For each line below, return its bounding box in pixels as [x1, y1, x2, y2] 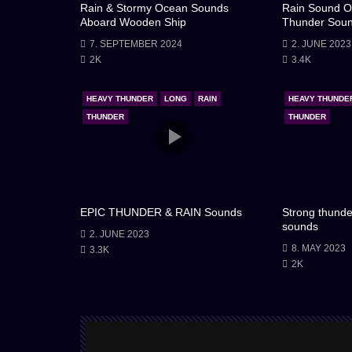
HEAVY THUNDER [86, 94, 153, 104]
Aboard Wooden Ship [80, 15, 186, 28]
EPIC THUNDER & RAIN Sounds [80, 206, 242, 219]
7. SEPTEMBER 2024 [90, 38, 182, 49]
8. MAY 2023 [291, 243, 346, 255]
